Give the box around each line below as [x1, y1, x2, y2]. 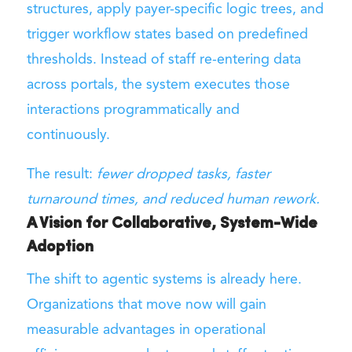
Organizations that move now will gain [26, 297, 266, 312]
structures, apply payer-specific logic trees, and [26, 2, 324, 16]
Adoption [26, 239, 93, 255]
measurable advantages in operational [26, 322, 266, 337]
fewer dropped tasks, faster [96, 167, 270, 181]
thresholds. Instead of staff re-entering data [26, 52, 301, 67]
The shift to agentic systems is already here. [26, 272, 302, 287]
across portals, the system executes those [26, 77, 290, 92]
